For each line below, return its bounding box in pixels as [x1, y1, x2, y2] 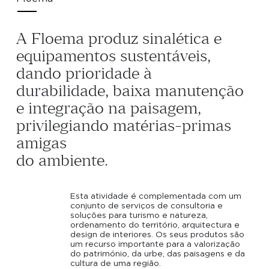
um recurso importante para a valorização [70, 240, 241, 249]
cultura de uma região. [70, 259, 162, 268]
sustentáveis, [119, 47, 211, 65]
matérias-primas [112, 117, 231, 135]
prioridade [65, 65, 139, 83]
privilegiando [16, 117, 109, 135]
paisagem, [130, 100, 201, 118]
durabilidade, [16, 82, 109, 100]
